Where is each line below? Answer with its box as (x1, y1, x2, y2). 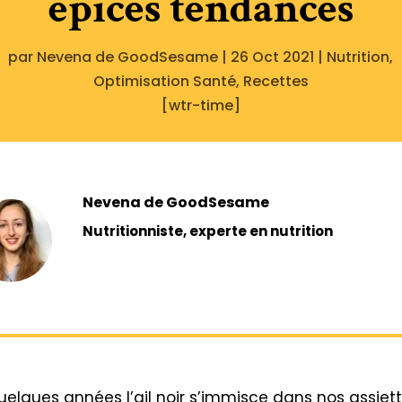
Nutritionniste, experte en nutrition (82, 222, 333, 241)
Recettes (242, 70, 309, 92)
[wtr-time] (161, 94, 240, 116)
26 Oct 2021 (231, 46, 315, 67)
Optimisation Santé (92, 70, 236, 92)
